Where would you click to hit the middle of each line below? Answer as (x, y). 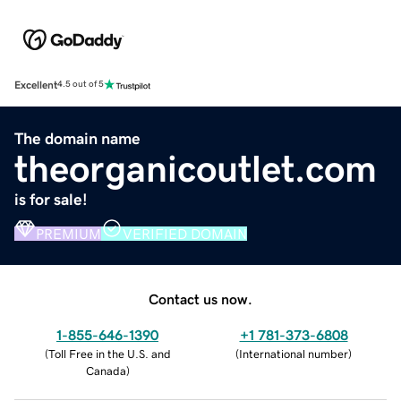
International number (294, 354)
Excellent (36, 85)
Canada (106, 371)
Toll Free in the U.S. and (109, 354)
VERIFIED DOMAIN (185, 233)
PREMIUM (68, 233)
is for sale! (51, 199)
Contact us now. (200, 299)
